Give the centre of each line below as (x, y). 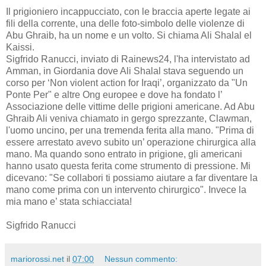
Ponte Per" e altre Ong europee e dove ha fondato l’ (114, 94)
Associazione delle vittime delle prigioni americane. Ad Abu (130, 106)
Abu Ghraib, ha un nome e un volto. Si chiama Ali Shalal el (129, 35)
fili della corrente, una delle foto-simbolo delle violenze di (125, 23)
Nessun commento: (141, 259)
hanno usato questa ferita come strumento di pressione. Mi (128, 166)
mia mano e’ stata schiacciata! (69, 201)
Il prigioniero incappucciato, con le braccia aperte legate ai (128, 11)
